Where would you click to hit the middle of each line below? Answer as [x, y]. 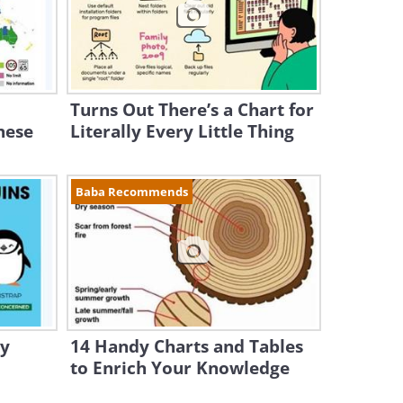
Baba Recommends [131, 192]
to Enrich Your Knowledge [179, 368]
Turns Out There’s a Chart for [192, 110]
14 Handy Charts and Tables [186, 346]
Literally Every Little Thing [182, 131]
